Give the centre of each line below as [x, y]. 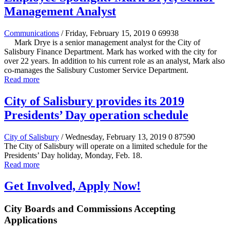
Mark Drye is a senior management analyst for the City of [102, 42]
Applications [31, 220]
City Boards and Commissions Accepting [90, 209]
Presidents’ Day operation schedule [96, 115]
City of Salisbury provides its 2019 [94, 101]
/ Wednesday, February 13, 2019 [114, 137]
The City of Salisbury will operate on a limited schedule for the [106, 146]
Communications [32, 33]
